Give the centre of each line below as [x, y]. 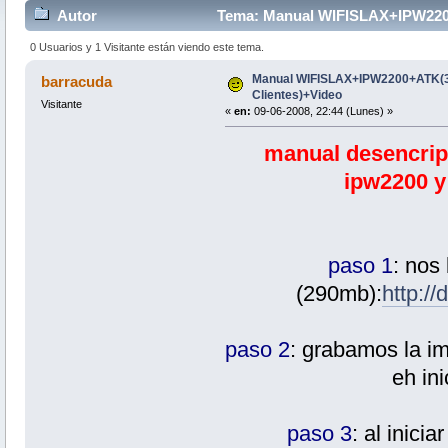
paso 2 [257, 349]
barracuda [77, 81]
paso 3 [320, 433]
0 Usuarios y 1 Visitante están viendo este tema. [147, 46]
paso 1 [361, 265]
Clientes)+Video [296, 94]
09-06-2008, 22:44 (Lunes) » [321, 110]
